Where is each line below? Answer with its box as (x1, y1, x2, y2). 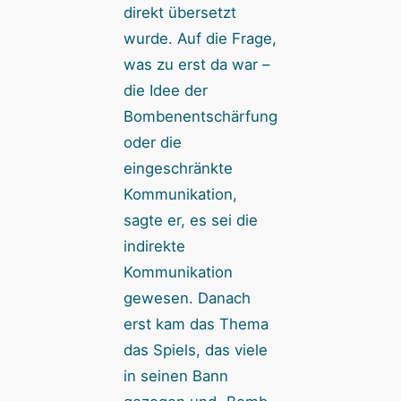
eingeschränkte (123, 158, 233, 177)
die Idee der (123, 81, 208, 99)
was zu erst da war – (123, 55, 269, 73)
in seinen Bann (123, 366, 228, 385)
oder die (123, 132, 182, 151)
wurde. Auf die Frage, (123, 29, 277, 47)
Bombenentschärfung (123, 107, 277, 125)
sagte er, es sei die (123, 210, 258, 229)
